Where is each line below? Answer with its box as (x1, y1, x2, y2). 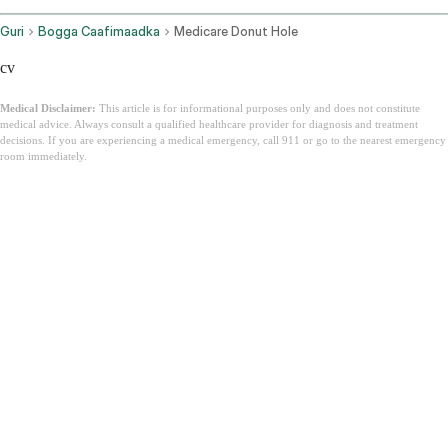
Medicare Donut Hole (174, 24, 298, 40)
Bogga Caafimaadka (38, 24, 160, 40)
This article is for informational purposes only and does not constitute (96, 102, 420, 115)
